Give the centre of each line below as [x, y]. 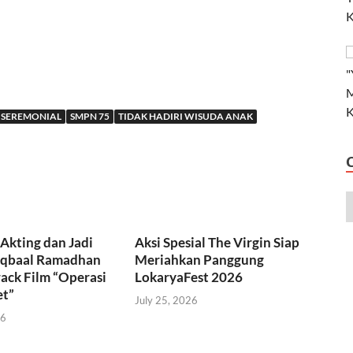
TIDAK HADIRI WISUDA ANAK [186, 117]
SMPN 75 [90, 117]
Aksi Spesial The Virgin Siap [217, 243]
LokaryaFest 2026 [189, 277]
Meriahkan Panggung [200, 260]
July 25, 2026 [167, 300]
